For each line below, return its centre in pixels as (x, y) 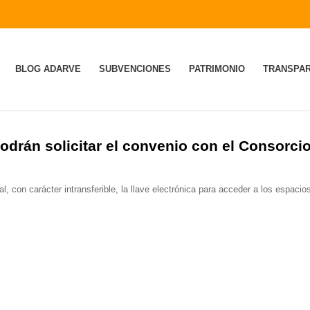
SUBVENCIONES (135, 69)
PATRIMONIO (217, 69)
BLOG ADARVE (48, 69)
